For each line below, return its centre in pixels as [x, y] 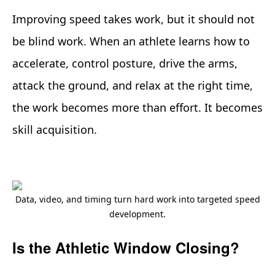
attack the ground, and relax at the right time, [133, 85]
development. [137, 214]
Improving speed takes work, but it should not [134, 19]
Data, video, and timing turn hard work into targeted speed [137, 199]
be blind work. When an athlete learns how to [131, 41]
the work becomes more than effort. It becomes [137, 107]
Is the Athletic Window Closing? [126, 247]
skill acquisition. [55, 129]
